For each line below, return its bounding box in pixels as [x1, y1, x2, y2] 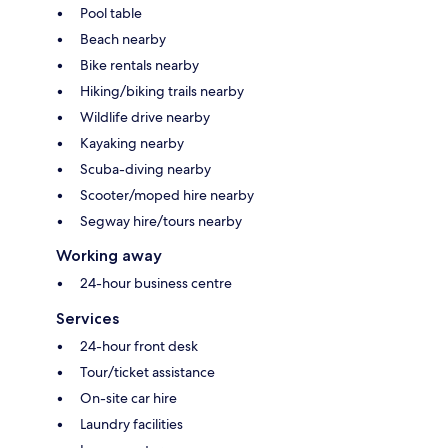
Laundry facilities [80, 415, 183, 434]
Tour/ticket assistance [80, 363, 215, 382]
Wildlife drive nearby [80, 108, 210, 127]
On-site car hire [80, 389, 177, 408]
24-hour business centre [80, 274, 232, 293]
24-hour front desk [80, 337, 198, 356]
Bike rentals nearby [80, 56, 199, 75]
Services [56, 309, 119, 329]
